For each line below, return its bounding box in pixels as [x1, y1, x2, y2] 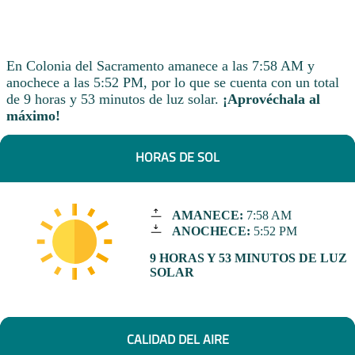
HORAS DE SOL [136, 147, 219, 166]
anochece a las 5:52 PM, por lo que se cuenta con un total [6, 74, 339, 90]
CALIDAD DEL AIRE [126, 329, 229, 349]
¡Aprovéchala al [223, 90, 320, 107]
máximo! [6, 107, 60, 124]
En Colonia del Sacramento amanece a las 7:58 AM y [6, 57, 315, 74]
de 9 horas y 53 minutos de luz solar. [6, 90, 223, 107]
